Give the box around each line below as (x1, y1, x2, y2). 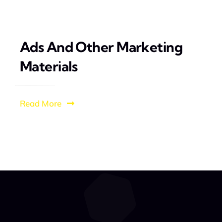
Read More (19, 98, 61, 109)
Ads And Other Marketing (19, 38, 183, 55)
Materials (19, 57, 78, 75)
